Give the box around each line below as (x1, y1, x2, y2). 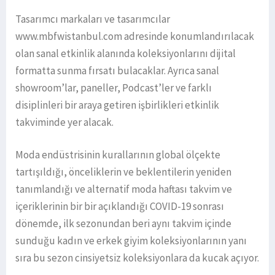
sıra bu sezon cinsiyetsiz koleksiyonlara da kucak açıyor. (15, 251, 259, 265)
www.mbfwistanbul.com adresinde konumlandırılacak (15, 29, 254, 44)
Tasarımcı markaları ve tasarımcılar (15, 12, 170, 26)
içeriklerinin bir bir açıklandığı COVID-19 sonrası (15, 199, 224, 214)
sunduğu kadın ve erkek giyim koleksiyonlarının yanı (15, 234, 247, 248)
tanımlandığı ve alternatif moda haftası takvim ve (15, 182, 232, 196)
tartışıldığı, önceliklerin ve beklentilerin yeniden (15, 165, 231, 179)
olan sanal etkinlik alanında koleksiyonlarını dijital (15, 47, 236, 61)
